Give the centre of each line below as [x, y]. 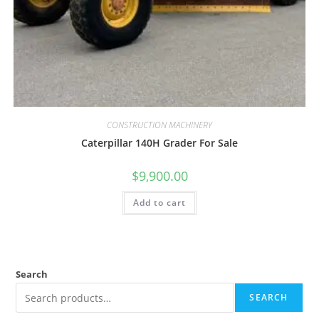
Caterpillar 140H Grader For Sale [159, 142]
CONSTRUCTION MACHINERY [159, 125]
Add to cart [159, 202]
